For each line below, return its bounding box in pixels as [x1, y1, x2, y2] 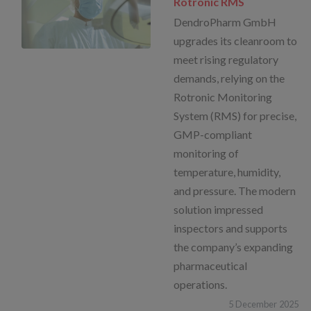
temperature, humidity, [174, 165, 281, 178]
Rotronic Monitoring [174, 90, 273, 103]
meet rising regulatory [174, 52, 279, 66]
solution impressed [174, 202, 264, 216]
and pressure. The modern [174, 183, 296, 197]
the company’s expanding [174, 239, 294, 253]
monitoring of [174, 146, 239, 160]
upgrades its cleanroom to [174, 33, 298, 47]
